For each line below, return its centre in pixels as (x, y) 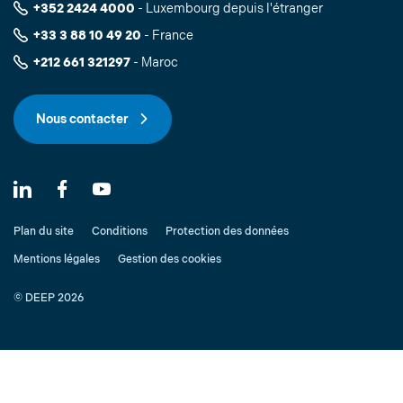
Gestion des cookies (170, 259)
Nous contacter (84, 119)
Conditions (120, 231)
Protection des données (227, 231)
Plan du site (44, 231)
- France (167, 35)
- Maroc (154, 62)
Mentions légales (57, 259)
